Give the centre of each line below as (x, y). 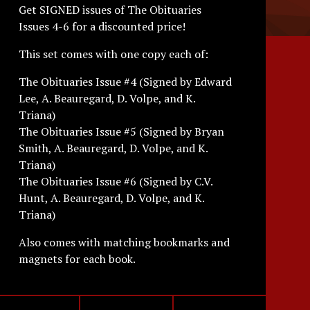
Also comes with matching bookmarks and (124, 242)
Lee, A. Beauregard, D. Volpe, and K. (107, 98)
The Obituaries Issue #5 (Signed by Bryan (121, 131)
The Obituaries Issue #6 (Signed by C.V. (115, 181)
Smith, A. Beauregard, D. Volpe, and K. (113, 148)
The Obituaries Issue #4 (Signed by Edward (125, 82)
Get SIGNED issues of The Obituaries (110, 10)
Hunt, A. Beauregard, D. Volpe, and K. (111, 198)
